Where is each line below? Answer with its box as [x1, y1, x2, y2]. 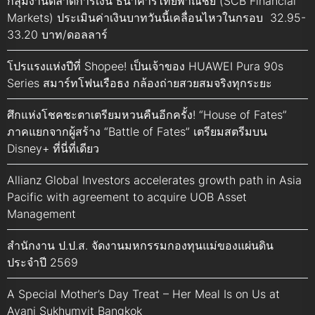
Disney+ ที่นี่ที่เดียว [7, 141, 99, 156]
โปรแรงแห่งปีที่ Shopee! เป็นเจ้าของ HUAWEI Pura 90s [7, 59, 283, 74]
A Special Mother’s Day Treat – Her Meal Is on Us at [7, 287, 280, 302]
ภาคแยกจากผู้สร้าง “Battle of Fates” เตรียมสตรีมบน [7, 124, 267, 139]
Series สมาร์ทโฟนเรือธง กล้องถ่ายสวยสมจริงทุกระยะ [7, 76, 272, 91]
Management [7, 207, 76, 221]
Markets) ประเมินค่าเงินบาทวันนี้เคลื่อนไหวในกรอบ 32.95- [7, 11, 306, 25]
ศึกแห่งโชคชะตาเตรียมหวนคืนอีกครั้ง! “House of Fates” [7, 108, 287, 122]
